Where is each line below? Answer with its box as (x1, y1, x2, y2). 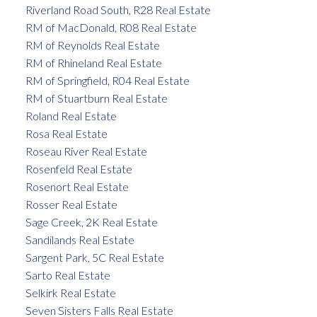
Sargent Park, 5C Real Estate (25, 250, 164, 265)
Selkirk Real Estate (25, 286, 116, 300)
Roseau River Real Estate (25, 144, 147, 158)
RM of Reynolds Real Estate (25, 38, 160, 52)
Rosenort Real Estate (25, 180, 129, 194)
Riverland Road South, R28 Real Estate (25, 3, 211, 17)
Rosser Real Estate (25, 197, 117, 212)
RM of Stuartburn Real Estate (25, 91, 168, 105)
